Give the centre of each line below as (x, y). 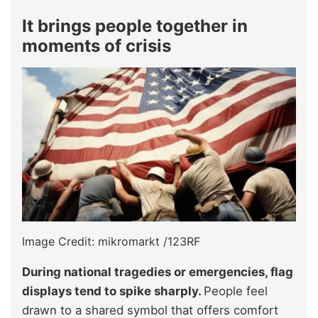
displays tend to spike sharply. (113, 291)
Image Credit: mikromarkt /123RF (111, 242)
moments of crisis (97, 46)
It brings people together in (135, 26)
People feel (236, 291)
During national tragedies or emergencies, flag (158, 272)
